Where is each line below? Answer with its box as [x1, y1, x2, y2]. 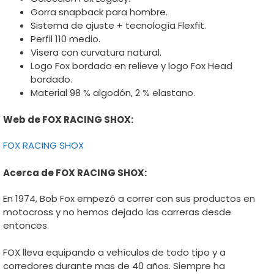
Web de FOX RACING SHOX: [3, 113, 133, 126]
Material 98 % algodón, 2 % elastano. [31, 86, 195, 99]
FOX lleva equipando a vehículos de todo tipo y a [3, 246, 226, 259]
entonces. [3, 218, 49, 232]
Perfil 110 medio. [31, 32, 100, 45]
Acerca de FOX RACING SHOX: [3, 166, 147, 179]
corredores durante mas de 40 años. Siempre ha [3, 259, 225, 272]
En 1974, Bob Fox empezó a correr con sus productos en [3, 191, 255, 205]
